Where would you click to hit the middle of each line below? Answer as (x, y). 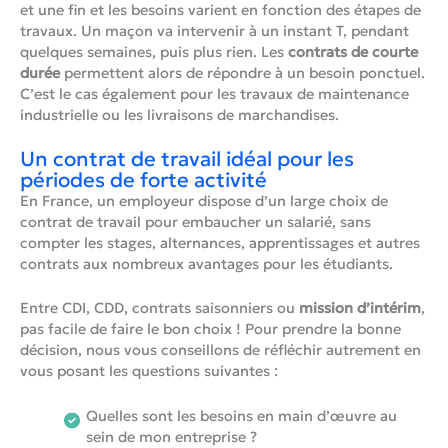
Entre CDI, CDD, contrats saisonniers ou (159, 308)
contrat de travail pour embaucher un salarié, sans (195, 222)
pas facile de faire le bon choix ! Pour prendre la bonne (210, 329)
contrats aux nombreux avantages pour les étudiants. (206, 264)
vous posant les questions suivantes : (149, 371)
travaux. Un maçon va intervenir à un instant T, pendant (214, 30)
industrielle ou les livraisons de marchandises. (179, 114)
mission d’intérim (360, 308)
